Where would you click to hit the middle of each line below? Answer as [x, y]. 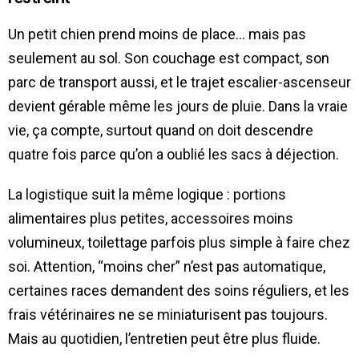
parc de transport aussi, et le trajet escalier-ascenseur [179, 82]
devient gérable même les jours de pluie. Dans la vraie [178, 106]
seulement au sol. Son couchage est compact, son [169, 58]
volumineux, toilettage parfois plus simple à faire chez [179, 242]
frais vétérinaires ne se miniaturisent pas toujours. [168, 314]
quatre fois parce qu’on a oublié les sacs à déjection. [173, 154]
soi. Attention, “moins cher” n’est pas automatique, [167, 266]
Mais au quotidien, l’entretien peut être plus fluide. [164, 338]
